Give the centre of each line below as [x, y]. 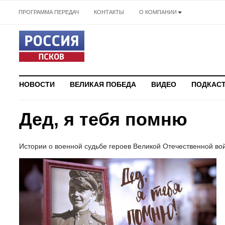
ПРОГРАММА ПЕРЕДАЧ [49, 12]
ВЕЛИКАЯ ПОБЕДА [103, 85]
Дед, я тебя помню [103, 120]
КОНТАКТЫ [109, 12]
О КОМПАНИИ [158, 12]
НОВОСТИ [37, 85]
